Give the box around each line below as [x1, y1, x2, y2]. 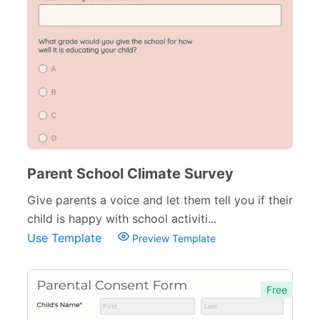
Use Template [27, 231, 105, 245]
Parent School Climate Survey [27, 165, 234, 182]
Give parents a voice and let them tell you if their [27, 193, 293, 207]
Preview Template [129, 232, 216, 244]
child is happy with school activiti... [27, 211, 216, 226]
